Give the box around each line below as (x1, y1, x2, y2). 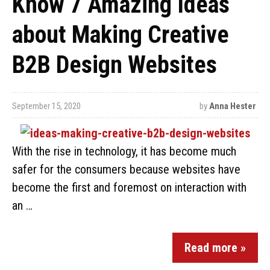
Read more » (184, 240, 246, 255)
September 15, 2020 (12, 101, 81, 111)
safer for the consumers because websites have (12, 162, 240, 177)
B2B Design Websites (12, 51, 217, 79)
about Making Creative (12, 20, 229, 49)
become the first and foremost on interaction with (12, 180, 246, 195)
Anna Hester (209, 101, 256, 111)
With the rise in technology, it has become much (12, 144, 236, 159)
